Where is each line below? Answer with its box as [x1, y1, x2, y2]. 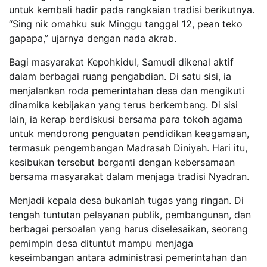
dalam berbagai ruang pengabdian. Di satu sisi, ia [9, 70, 231, 82]
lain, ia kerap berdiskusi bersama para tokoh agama [9, 113, 243, 125]
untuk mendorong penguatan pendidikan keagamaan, [9, 127, 249, 139]
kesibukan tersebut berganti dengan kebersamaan [9, 156, 235, 168]
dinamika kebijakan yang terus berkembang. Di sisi [9, 98, 238, 111]
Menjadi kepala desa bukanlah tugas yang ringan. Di [9, 194, 244, 206]
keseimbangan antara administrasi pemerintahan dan [9, 251, 247, 263]
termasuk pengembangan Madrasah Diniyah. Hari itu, [9, 141, 247, 154]
